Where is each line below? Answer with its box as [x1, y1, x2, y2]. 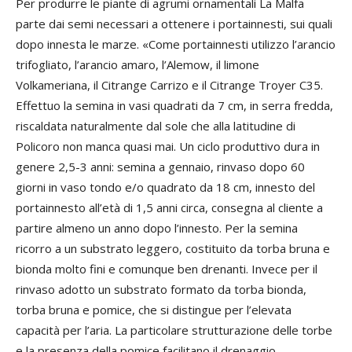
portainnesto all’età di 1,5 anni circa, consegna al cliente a [16, 200, 323, 216]
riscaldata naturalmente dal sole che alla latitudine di [16, 118, 295, 134]
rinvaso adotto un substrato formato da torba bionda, [16, 281, 306, 298]
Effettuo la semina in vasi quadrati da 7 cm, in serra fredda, [16, 97, 333, 114]
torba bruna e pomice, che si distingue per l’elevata [16, 302, 291, 318]
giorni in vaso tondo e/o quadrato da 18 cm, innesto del [16, 179, 315, 196]
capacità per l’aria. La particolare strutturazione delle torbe [16, 322, 332, 339]
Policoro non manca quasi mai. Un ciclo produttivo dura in [16, 138, 320, 155]
